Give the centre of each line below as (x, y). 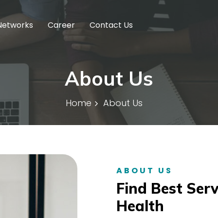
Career (61, 25)
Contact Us (111, 25)
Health (140, 206)
